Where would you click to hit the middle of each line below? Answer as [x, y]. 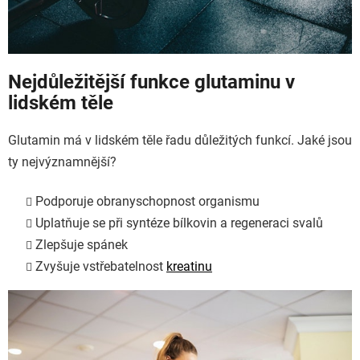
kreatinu [189, 266]
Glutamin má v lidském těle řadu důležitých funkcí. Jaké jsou [180, 140]
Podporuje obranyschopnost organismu [147, 201]
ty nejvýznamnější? [62, 162]
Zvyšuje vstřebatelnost [101, 266]
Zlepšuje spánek [82, 244]
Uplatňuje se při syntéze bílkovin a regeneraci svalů [179, 223]
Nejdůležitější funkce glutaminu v [151, 82]
